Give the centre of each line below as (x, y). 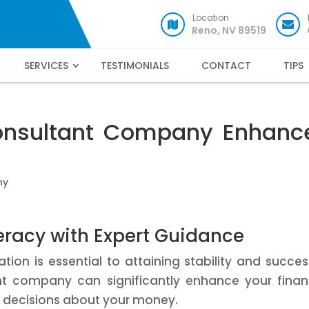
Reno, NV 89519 (229, 30)
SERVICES (46, 66)
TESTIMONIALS (134, 66)
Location (211, 18)
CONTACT (226, 66)
